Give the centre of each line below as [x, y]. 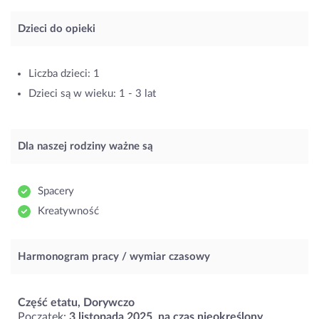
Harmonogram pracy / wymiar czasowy [114, 257]
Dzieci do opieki [57, 29]
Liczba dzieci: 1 [64, 74]
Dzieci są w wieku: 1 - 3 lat [92, 94]
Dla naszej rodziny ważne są [85, 147]
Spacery [56, 192]
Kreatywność [68, 211]
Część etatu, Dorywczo [76, 303]
